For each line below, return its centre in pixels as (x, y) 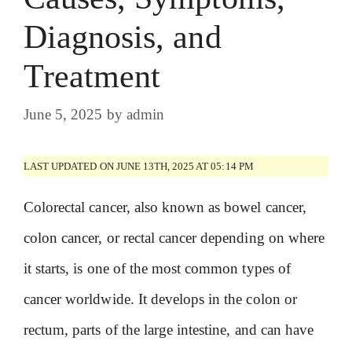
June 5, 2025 (63, 114)
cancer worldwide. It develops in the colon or (160, 299)
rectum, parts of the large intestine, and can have (169, 330)
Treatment (92, 76)
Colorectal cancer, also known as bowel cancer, (165, 207)
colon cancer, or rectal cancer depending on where (174, 238)
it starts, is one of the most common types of (157, 268)
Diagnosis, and (123, 37)
